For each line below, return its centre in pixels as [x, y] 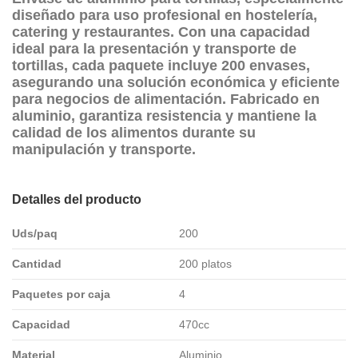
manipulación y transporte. [104, 149]
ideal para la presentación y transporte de [154, 48]
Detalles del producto [77, 199]
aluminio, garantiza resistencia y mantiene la [164, 115]
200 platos [205, 263]
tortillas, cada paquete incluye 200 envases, [161, 65]
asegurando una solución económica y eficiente [176, 82]
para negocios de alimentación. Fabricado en [166, 99]
